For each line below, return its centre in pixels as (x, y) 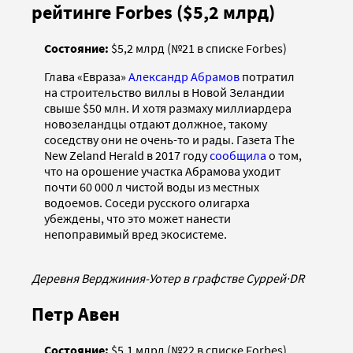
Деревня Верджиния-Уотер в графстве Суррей (159, 278)
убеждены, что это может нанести (137, 218)
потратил (267, 76)
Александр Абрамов (184, 76)
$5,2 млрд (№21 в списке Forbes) (198, 48)
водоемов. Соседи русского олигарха (147, 202)
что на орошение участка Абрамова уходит (162, 171)
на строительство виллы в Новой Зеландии (164, 92)
